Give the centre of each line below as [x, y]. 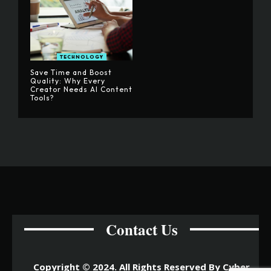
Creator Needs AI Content [81, 89]
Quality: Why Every [68, 80]
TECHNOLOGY [81, 57]
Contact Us [142, 229]
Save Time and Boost [71, 72]
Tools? [42, 97]
